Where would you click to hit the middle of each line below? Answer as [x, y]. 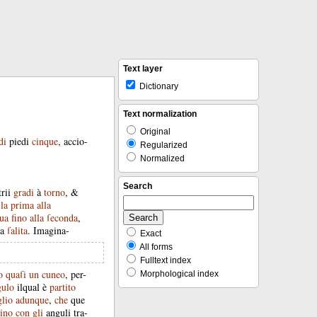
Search [138, 186]
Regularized [163, 145]
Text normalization [160, 114]
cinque [45, 141]
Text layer [143, 69]
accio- [76, 141]
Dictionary [158, 86]
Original [154, 132]
